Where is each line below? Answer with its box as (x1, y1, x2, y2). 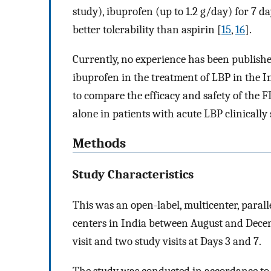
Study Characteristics (73, 167, 194, 182)
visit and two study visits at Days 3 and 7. (73, 235, 261, 249)
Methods (73, 135, 126, 151)
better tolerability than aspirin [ (73, 23, 221, 37)
